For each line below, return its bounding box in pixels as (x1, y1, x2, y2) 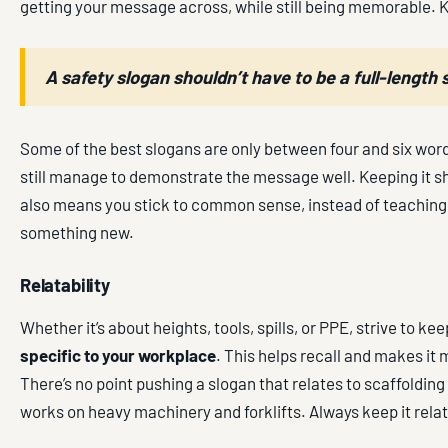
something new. (20, 222, 134, 243)
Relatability (20, 274, 110, 297)
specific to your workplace (20, 345, 216, 366)
